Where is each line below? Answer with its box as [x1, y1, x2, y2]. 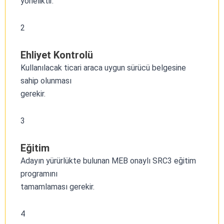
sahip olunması [20, 75, 71, 85]
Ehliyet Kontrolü [20, 48, 93, 61]
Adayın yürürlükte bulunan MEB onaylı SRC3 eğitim [20, 155, 196, 165]
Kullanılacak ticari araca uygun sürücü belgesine [20, 62, 186, 72]
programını [20, 168, 57, 178]
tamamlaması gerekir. [20, 181, 94, 191]
